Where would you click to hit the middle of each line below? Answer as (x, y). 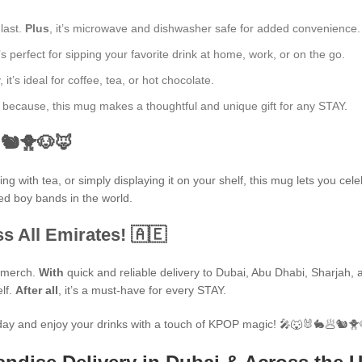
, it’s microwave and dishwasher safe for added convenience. (205, 28)
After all (37, 290)
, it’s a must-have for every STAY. (142, 290)
